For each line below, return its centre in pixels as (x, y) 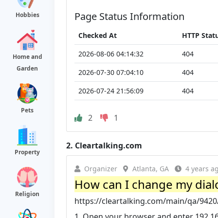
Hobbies (27, 15)
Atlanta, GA (151, 168)
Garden (27, 68)
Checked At (98, 35)
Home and (27, 57)
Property (27, 152)
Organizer (101, 168)
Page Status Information (129, 16)
